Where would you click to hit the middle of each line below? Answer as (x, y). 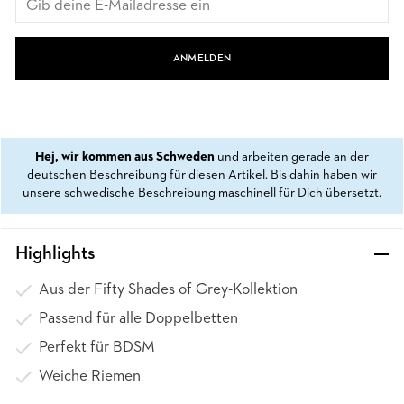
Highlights (55, 254)
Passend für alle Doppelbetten (138, 319)
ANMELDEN (202, 59)
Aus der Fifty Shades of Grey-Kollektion (168, 290)
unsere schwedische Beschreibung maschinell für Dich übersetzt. (202, 193)
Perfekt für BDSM (97, 348)
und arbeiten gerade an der (292, 157)
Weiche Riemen (90, 376)
